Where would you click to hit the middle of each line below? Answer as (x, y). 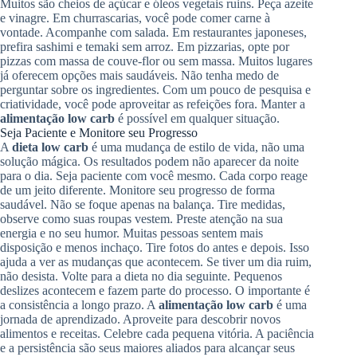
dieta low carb (50, 147)
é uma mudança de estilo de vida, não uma (196, 147)
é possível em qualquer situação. (197, 118)
